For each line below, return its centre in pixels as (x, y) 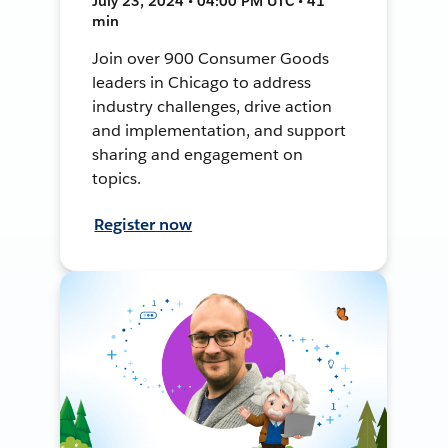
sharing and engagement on (197, 154)
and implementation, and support (219, 130)
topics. (117, 178)
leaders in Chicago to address (201, 82)
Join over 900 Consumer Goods (210, 58)
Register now (143, 224)
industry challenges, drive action (212, 106)
